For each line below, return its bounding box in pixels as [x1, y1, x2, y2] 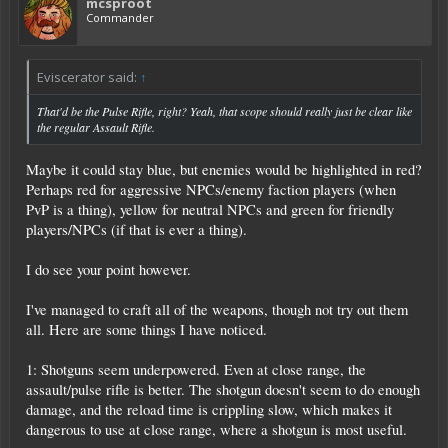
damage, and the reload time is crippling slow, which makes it [26, 399, 392, 419]
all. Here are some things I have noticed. [26, 319, 267, 339]
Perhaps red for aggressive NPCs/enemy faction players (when [26, 179, 396, 199]
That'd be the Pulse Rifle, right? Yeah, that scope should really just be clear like [37, 103, 412, 120]
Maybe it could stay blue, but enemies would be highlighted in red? [26, 159, 422, 179]
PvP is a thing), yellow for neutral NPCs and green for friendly [26, 199, 394, 219]
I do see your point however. [26, 259, 191, 279]
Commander [86, 10, 154, 26]
